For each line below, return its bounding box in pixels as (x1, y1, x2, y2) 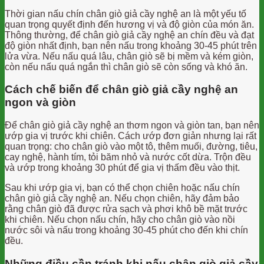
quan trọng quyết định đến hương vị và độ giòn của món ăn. (5, 19, 254, 29)
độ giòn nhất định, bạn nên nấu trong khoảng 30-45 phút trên (5, 40, 257, 51)
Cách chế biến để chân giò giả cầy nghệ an (5, 83, 238, 96)
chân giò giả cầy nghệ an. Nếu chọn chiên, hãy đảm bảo (5, 193, 239, 203)
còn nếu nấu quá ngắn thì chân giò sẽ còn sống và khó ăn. (5, 61, 247, 72)
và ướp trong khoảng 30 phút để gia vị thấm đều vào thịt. (5, 163, 240, 173)
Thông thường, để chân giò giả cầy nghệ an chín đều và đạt (5, 29, 254, 40)
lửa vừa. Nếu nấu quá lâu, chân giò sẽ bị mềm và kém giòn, (5, 51, 253, 61)
